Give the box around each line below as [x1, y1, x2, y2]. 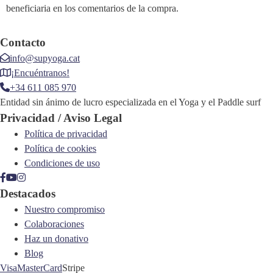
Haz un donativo [24, 233, 88, 244]
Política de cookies [24, 143, 96, 154]
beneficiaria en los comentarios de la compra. [6, 3, 179, 13]
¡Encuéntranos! [11, 68, 69, 78]
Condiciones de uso [24, 158, 100, 168]
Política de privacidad [24, 129, 107, 139]
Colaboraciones [24, 219, 84, 229]
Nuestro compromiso [24, 204, 105, 214]
